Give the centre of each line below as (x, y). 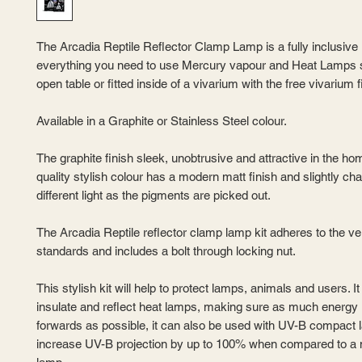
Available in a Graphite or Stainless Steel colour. (163, 121)
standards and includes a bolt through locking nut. (166, 251)
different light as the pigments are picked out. (154, 195)
